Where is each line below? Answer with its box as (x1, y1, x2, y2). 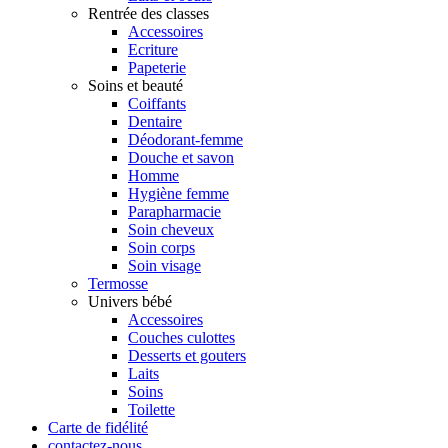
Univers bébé (88, 293, 172, 311)
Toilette (128, 401, 175, 419)
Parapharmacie (128, 203, 221, 221)
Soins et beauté (88, 77, 183, 95)
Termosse (88, 275, 148, 293)
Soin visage (128, 257, 201, 275)
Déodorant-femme (128, 131, 243, 149)
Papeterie (128, 59, 186, 77)
